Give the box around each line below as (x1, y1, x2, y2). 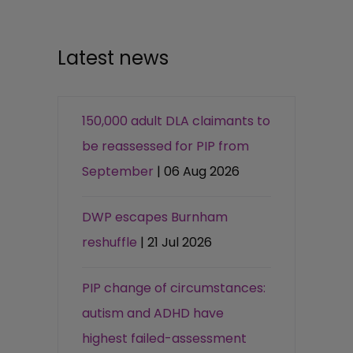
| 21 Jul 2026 (140, 232, 213, 251)
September (82, 162, 154, 180)
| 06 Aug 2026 (157, 162, 240, 180)
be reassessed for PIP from (82, 136, 250, 155)
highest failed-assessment (82, 329, 247, 347)
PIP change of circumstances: (82, 278, 266, 297)
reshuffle (82, 232, 138, 251)
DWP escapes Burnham (82, 207, 229, 226)
